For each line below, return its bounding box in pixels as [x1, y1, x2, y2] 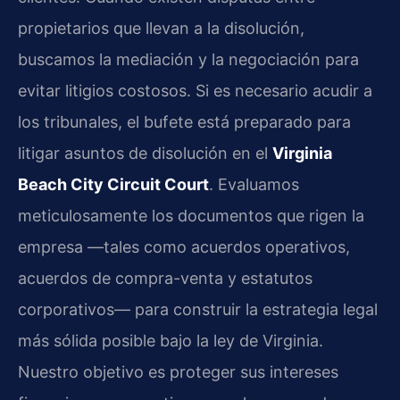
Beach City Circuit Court [18, 175, 209, 195]
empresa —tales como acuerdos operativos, [18, 237, 350, 257]
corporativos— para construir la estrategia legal [18, 300, 378, 320]
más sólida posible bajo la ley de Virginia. [18, 331, 323, 351]
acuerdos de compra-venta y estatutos [18, 269, 312, 288]
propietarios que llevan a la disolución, [18, 19, 304, 38]
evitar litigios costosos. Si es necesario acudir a [18, 81, 372, 101]
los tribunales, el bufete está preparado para [18, 112, 351, 132]
